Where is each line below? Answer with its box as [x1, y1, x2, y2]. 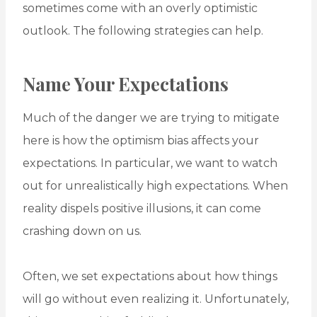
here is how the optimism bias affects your [23, 134, 259, 148]
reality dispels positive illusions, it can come [23, 202, 261, 216]
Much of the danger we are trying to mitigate [23, 111, 279, 125]
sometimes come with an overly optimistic [23, 1, 258, 16]
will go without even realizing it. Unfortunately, [23, 292, 289, 306]
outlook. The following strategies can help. [23, 24, 263, 38]
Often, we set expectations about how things [23, 270, 277, 284]
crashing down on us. [23, 224, 142, 238]
